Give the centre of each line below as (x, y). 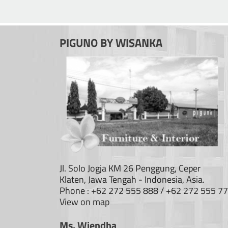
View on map (84, 202)
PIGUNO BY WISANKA (111, 43)
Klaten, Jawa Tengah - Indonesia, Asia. (132, 179)
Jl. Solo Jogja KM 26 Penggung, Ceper (130, 168)
